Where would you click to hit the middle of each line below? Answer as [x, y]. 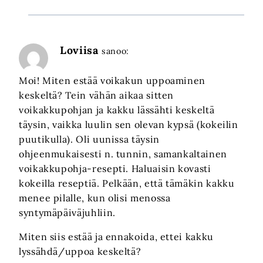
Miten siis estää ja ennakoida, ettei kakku [116, 236]
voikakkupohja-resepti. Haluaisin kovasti [115, 168]
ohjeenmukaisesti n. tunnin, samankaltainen [123, 154]
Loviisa [79, 50]
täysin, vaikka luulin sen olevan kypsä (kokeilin [129, 124]
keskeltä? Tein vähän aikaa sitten [97, 95]
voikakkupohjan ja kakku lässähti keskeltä [117, 109]
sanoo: [115, 51]
